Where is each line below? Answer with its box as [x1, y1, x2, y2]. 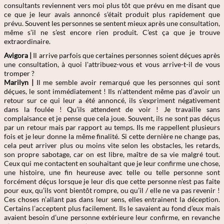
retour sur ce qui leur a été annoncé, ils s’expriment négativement [4, 96, 220, 104]
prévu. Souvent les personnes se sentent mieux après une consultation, [4, 19, 220, 27]
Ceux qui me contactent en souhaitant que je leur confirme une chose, [4, 159, 220, 167]
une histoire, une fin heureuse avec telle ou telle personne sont [4, 168, 220, 176]
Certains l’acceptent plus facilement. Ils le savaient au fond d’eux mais [4, 204, 220, 212]
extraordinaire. [4, 37, 50, 45]
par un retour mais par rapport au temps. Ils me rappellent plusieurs [4, 123, 220, 131]
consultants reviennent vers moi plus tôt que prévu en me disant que [4, 1, 220, 9]
